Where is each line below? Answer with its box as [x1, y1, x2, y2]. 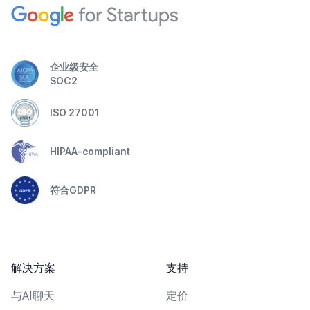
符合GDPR [50, 184, 96, 197]
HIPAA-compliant [50, 145, 130, 158]
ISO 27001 [50, 107, 100, 119]
